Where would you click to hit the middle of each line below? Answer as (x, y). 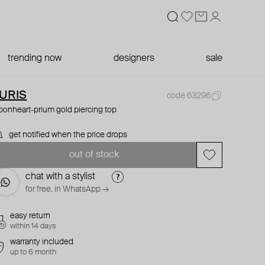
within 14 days (33, 226)
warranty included (42, 242)
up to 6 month (33, 252)
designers (134, 59)
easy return (30, 216)
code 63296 (188, 96)
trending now (35, 59)
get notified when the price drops (68, 135)
